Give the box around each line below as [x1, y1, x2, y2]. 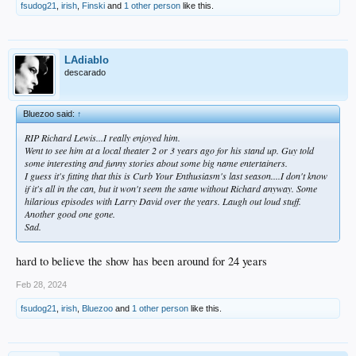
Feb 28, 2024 [16, 280, 67, 290]
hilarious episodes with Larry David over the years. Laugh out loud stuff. [25, 194, 301, 207]
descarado [64, 67, 106, 77]
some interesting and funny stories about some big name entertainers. [25, 156, 288, 169]
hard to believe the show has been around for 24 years [16, 253, 267, 269]
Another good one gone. [25, 207, 115, 220]
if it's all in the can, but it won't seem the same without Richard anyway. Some [25, 181, 317, 195]
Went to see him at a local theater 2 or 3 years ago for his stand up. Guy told [25, 143, 314, 157]
